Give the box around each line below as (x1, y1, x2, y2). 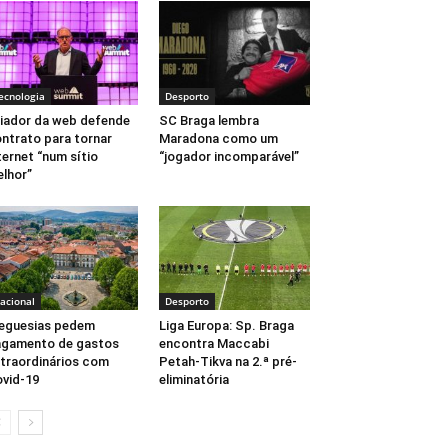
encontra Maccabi (158, 336, 269, 352)
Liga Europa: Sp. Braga (158, 318, 294, 334)
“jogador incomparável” (158, 149, 299, 165)
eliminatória (158, 372, 229, 388)
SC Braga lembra (158, 113, 259, 129)
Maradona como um (158, 131, 278, 147)
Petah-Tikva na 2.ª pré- (158, 354, 297, 370)
